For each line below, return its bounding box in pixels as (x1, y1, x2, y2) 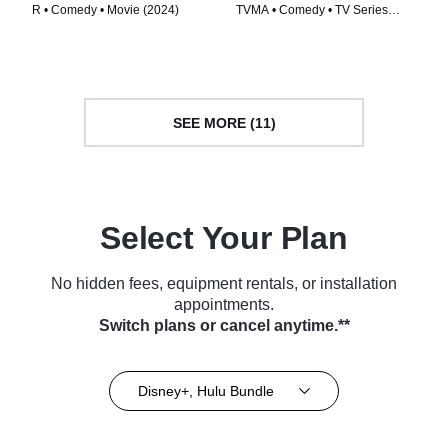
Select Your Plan (100, 220, 348, 257)
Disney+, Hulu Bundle (137, 382, 274, 399)
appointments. (174, 296, 274, 314)
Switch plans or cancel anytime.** (98, 317, 350, 335)
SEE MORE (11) (172, 114, 276, 131)
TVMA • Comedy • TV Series (236, 3, 388, 18)
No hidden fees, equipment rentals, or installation (51, 275, 397, 293)
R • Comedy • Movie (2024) (32, 3, 179, 18)
